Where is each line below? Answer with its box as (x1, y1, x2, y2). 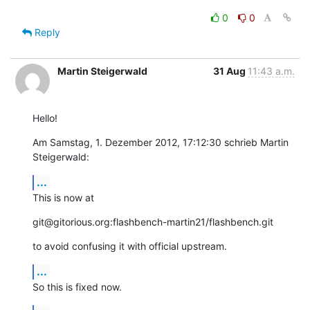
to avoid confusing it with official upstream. (33, 239, 227, 252)
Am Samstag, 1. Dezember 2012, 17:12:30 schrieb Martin (33, 136, 289, 148)
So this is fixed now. (33, 280, 122, 293)
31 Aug (213, 64, 248, 77)
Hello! (33, 111, 57, 124)
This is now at (33, 191, 94, 203)
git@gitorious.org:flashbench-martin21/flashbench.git (33, 215, 273, 228)
